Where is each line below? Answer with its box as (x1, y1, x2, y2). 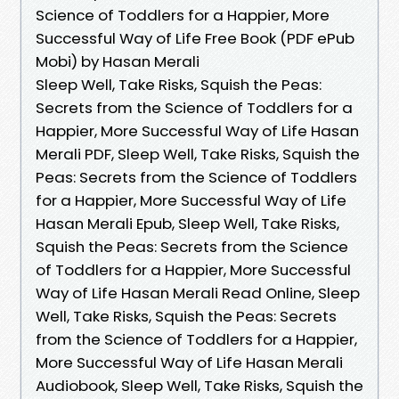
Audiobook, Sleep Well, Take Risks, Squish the (36, 374, 363, 396)
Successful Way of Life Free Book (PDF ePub (36, 27, 354, 49)
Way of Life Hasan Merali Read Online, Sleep (36, 281, 360, 304)
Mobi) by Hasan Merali (36, 50, 199, 72)
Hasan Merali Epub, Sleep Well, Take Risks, (36, 212, 339, 234)
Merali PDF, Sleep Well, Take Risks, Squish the (36, 142, 360, 165)
